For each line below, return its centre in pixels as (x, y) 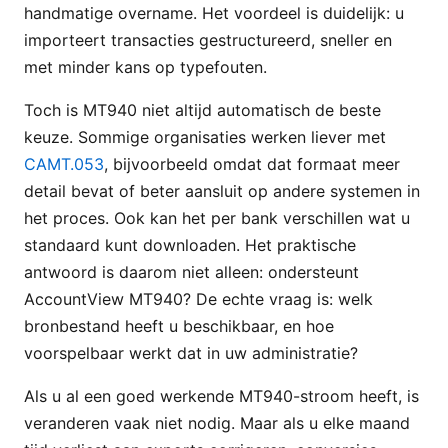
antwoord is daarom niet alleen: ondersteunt (191, 271)
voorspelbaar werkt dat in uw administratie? (191, 352)
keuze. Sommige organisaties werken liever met (205, 136)
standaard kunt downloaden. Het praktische (190, 244)
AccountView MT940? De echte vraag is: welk (198, 298)
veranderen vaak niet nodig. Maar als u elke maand (217, 422)
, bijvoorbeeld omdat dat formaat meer (252, 163)
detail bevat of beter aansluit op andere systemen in (222, 190)
